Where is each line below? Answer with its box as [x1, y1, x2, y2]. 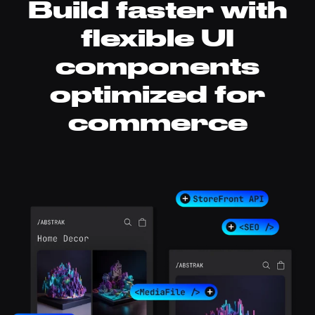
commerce [67, 107, 247, 135]
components [56, 51, 259, 79]
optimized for [50, 79, 265, 107]
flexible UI [81, 22, 234, 51]
